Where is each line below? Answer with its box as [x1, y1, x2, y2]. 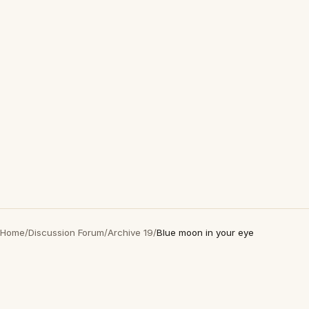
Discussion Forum [28, 227, 104, 238]
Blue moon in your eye [157, 227, 254, 238]
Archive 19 [108, 227, 153, 238]
